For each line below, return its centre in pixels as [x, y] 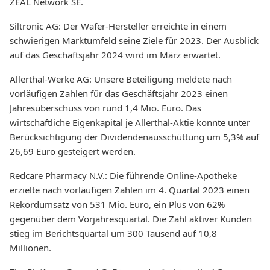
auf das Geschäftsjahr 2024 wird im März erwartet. [115, 55]
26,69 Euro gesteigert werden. [73, 151]
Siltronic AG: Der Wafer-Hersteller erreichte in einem [118, 26]
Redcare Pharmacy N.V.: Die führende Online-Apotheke [123, 175]
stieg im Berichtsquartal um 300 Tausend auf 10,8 [113, 233]
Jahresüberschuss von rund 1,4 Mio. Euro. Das [105, 108]
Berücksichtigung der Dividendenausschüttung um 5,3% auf [134, 137]
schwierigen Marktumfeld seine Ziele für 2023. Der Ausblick [134, 40]
